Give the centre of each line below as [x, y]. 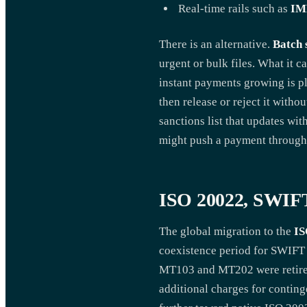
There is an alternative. [216, 44]
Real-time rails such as [234, 9]
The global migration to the [226, 231]
